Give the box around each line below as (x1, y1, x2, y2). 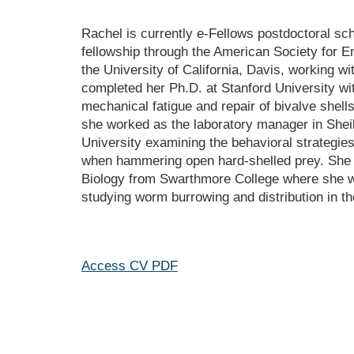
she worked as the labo (81, 116, 218, 132)
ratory (217, 116, 253, 132)
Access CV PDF (81, 258, 178, 273)
